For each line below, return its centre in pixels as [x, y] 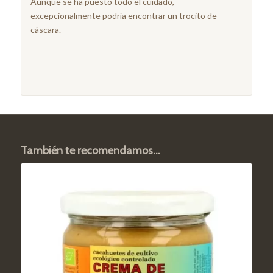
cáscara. [45, 29]
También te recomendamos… [90, 151]
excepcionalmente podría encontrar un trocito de [123, 15]
